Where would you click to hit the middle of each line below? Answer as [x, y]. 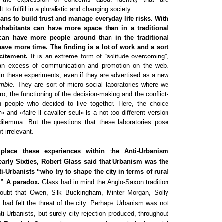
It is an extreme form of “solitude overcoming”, [98, 56]
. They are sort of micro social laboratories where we [90, 84]
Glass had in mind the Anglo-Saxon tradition [104, 182]
